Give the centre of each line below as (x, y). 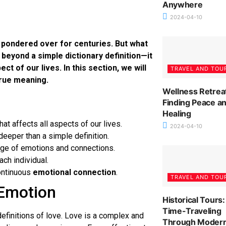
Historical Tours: (193, 200)
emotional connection (74, 173)
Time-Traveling (192, 211)
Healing (177, 113)
